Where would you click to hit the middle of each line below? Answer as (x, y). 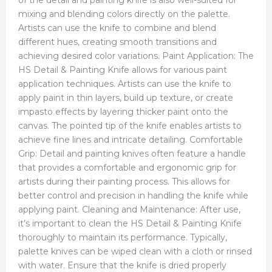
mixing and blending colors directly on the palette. (124, 14)
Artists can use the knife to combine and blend (117, 28)
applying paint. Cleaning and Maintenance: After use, (129, 209)
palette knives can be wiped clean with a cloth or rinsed (135, 251)
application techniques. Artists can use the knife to (125, 83)
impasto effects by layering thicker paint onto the (123, 111)
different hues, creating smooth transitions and (117, 42)
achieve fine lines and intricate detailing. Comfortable (131, 139)
